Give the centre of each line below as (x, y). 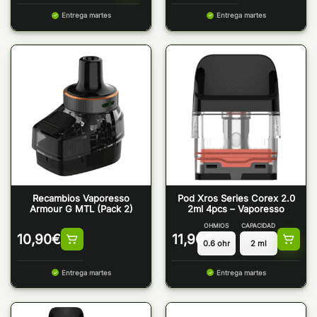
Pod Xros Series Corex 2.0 (236, 198)
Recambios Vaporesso (81, 198)
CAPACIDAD (259, 226)
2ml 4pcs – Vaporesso (236, 209)
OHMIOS (217, 226)
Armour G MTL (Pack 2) (81, 209)
